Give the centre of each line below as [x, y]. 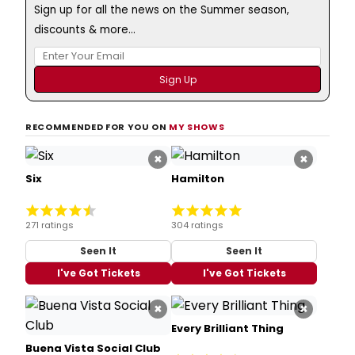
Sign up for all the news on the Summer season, [162, 10]
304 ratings [197, 225]
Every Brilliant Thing [227, 328]
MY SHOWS [197, 126]
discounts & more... [85, 29]
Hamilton [198, 178]
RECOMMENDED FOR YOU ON [97, 126]
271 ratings [50, 225]
